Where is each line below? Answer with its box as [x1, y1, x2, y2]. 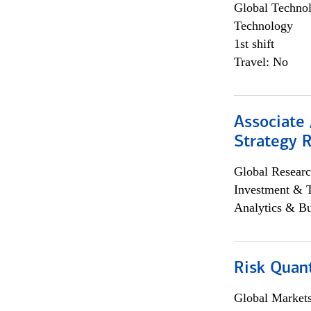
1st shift [233, 37, 274, 51]
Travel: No [233, 55, 288, 69]
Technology [233, 19, 293, 33]
